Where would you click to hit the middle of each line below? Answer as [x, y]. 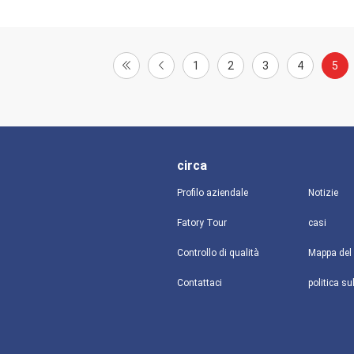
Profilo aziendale [213, 193]
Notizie [323, 193]
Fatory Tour [202, 223]
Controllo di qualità [218, 253]
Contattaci [200, 283]
